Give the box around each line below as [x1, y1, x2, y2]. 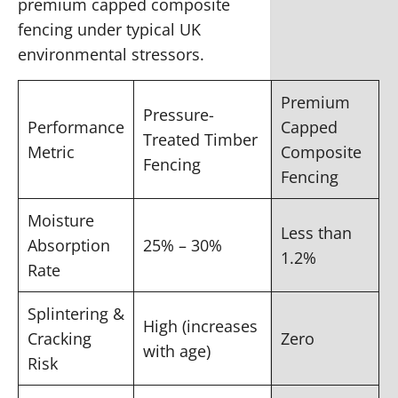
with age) [143, 339, 211, 362]
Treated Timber [143, 128, 258, 150]
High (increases [143, 314, 258, 337]
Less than [281, 221, 352, 243]
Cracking [28, 327, 92, 349]
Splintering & [28, 302, 124, 324]
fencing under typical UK [18, 18, 201, 40]
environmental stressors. [18, 43, 204, 65]
